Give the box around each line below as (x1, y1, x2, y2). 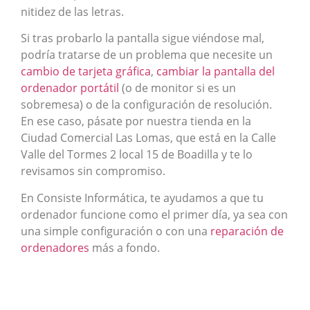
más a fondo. (89, 239, 160, 255)
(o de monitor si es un (119, 80, 236, 96)
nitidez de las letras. (21, 3, 124, 19)
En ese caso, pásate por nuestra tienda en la (21, 113, 251, 129)
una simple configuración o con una (21, 223, 210, 239)
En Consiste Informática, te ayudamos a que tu (21, 190, 264, 206)
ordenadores (21, 239, 89, 255)
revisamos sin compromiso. (21, 163, 165, 179)
